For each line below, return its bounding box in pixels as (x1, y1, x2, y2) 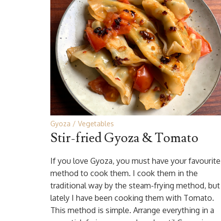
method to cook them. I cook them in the (50, 168, 198, 178)
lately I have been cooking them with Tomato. (50, 193, 214, 203)
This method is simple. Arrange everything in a (50, 205, 214, 215)
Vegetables (78, 119, 114, 128)
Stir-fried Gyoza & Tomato (50, 130, 198, 147)
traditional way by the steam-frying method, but (50, 181, 220, 190)
